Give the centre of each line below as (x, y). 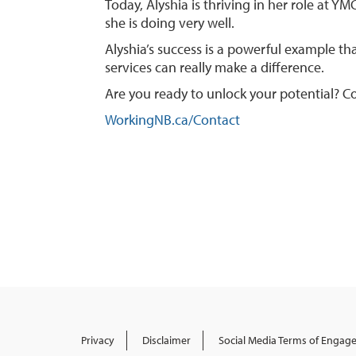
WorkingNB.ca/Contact (174, 119)
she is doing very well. (170, 22)
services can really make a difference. (215, 67)
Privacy (98, 340)
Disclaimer (166, 340)
